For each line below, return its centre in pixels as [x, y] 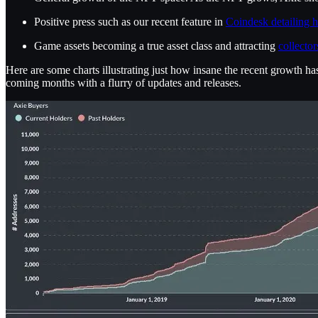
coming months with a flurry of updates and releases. [124, 82]
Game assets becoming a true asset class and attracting [156, 45]
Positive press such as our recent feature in [130, 21]
